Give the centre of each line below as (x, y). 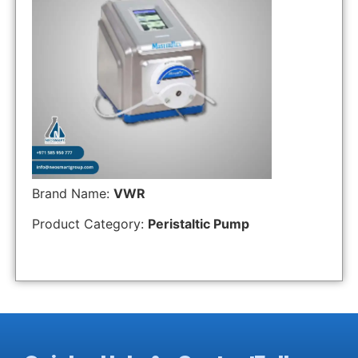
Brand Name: (72, 193)
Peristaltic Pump (198, 224)
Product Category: (89, 224)
